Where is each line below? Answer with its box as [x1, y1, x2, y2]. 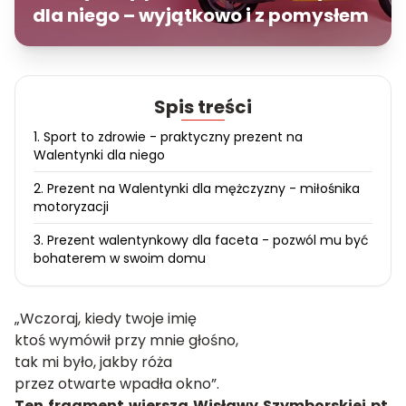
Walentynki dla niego [34, 146, 165, 164]
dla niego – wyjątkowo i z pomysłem [33, 3, 369, 28]
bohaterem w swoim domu [34, 249, 206, 267]
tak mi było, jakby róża [14, 352, 172, 372]
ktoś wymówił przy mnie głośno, [14, 330, 238, 351]
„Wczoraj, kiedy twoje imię [14, 308, 197, 329]
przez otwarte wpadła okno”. [14, 373, 223, 394]
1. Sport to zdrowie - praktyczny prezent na [34, 128, 303, 146]
